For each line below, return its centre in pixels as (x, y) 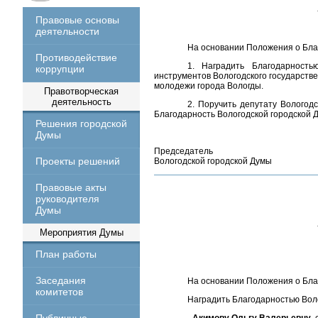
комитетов (59, 292)
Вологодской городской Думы (213, 161)
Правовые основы (77, 20)
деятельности (67, 31)
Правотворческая (81, 91)
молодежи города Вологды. (209, 86)
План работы (66, 254)
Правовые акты (71, 187)
